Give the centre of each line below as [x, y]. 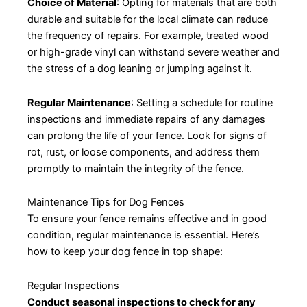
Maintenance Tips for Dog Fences [106, 202]
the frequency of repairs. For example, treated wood [148, 36]
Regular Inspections [73, 285]
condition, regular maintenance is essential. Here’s [144, 235]
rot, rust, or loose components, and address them [144, 152]
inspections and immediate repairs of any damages [146, 119]
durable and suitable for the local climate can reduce [148, 20]
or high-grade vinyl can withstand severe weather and [153, 52]
